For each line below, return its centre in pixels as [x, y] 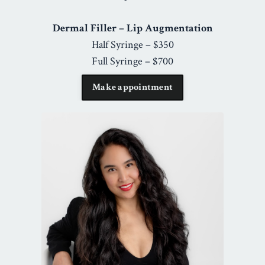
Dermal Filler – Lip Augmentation [132, 28]
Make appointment [132, 87]
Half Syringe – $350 [132, 45]
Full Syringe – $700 [132, 61]
